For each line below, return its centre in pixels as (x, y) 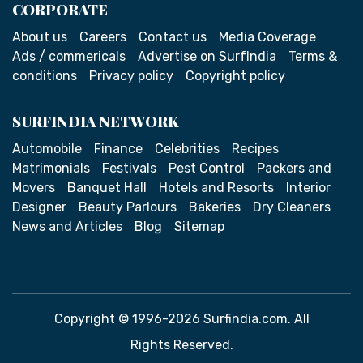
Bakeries (215, 207)
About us (40, 36)
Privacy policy (131, 75)
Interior (308, 187)
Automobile (47, 148)
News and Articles (67, 226)
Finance (118, 148)
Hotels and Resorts (216, 187)
